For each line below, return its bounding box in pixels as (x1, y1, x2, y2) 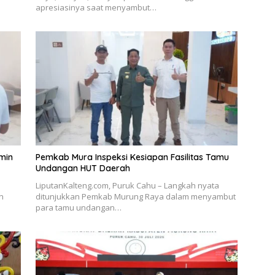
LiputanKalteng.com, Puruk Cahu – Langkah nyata (35, 179, 219, 191)
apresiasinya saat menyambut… (35, 2, 157, 14)
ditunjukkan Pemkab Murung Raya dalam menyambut (35, 190, 236, 202)
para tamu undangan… (35, 201, 122, 213)
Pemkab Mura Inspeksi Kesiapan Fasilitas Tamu (35, 151, 229, 163)
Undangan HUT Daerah (35, 162, 130, 174)
